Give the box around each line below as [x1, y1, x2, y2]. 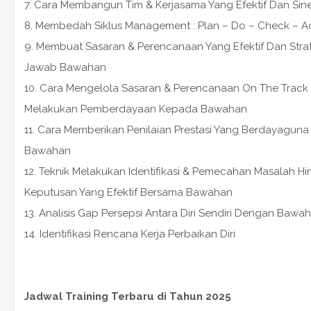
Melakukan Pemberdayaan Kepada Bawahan [24, 102, 247, 115]
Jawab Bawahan [24, 60, 106, 74]
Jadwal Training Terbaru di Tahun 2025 [24, 289, 231, 303]
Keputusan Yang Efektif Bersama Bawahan [24, 185, 233, 199]
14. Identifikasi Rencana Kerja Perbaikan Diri [24, 227, 235, 240]
